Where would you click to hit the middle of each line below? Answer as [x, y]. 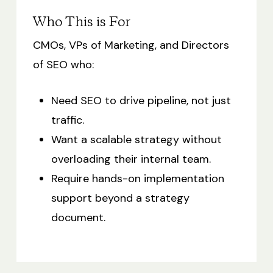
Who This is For [81, 22]
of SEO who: [63, 64]
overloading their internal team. [131, 159]
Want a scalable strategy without [136, 139]
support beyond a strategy [120, 198]
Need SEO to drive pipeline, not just [141, 100]
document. [78, 217]
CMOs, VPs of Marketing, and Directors [131, 45]
